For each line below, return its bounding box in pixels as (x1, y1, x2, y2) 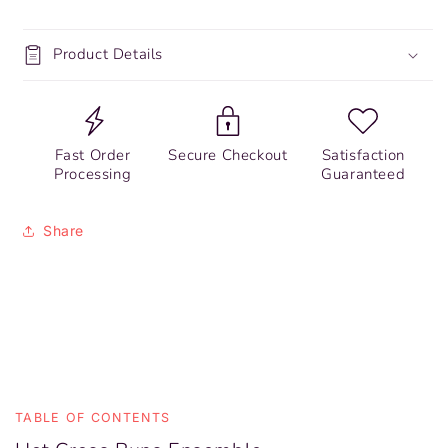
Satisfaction (321, 144, 405, 165)
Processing (54, 163, 132, 184)
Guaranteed (321, 163, 406, 184)
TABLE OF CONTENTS (15, 410, 171, 426)
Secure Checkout (168, 144, 288, 165)
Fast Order (54, 144, 131, 165)
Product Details (53, 43, 163, 64)
